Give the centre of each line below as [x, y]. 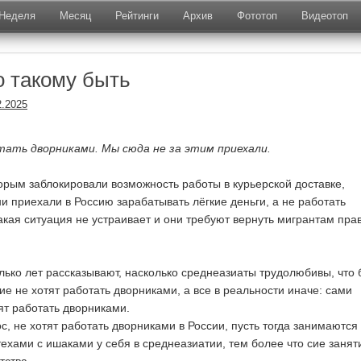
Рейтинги [137, 16]
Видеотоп [325, 16]
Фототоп [257, 16]
